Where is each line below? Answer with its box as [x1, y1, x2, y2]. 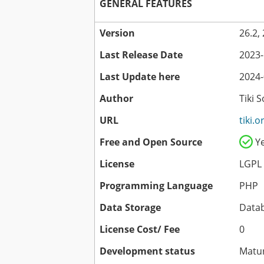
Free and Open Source [100, 136, 202, 149]
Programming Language [100, 179, 213, 193]
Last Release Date [100, 48, 183, 62]
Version [100, 27, 135, 40]
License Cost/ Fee [100, 223, 180, 236]
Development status [100, 245, 195, 258]
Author [100, 92, 133, 105]
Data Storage [100, 201, 161, 214]
